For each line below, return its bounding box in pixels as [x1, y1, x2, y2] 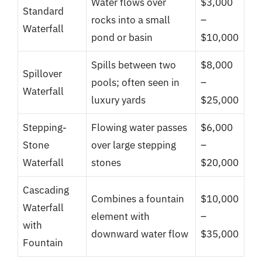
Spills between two [91, 58, 176, 71]
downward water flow [91, 227, 188, 240]
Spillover [23, 67, 62, 80]
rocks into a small [91, 13, 170, 26]
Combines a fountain [91, 192, 184, 205]
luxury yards [91, 93, 146, 106]
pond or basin [91, 30, 153, 44]
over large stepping [91, 138, 176, 151]
